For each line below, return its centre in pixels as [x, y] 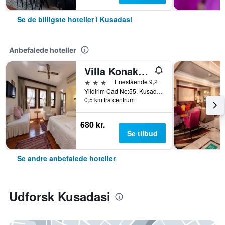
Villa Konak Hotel [143, 71]
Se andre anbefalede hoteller [66, 158]
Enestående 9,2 [136, 82]
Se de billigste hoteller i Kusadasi [75, 19]
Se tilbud [142, 133]
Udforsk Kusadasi [60, 196]
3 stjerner [101, 82]
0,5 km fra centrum [109, 100]
